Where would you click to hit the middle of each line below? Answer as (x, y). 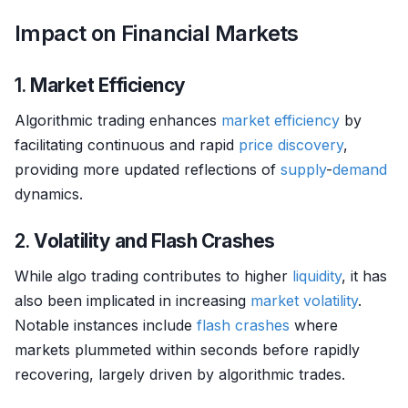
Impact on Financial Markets (157, 33)
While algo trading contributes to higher (153, 276)
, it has (364, 276)
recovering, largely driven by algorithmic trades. (180, 374)
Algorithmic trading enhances (118, 120)
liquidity (317, 276)
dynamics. (49, 194)
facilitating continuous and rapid (127, 145)
